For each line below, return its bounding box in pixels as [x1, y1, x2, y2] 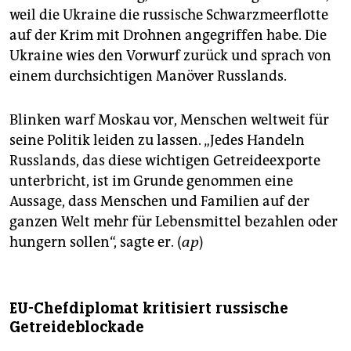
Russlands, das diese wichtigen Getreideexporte [9, 152, 320, 170]
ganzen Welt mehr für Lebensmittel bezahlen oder [9, 213, 338, 231]
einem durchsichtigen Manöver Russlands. [9, 67, 287, 85]
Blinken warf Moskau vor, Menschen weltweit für [9, 111, 329, 129]
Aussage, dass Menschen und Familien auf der [9, 193, 309, 211]
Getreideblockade [9, 317, 144, 338]
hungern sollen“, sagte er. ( [9, 233, 182, 251]
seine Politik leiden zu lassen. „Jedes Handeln [9, 132, 305, 150]
